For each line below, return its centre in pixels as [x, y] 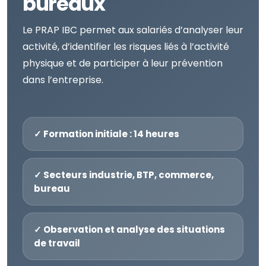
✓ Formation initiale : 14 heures [107, 134]
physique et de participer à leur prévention [123, 63]
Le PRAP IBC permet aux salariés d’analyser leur [133, 30]
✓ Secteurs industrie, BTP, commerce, [124, 175]
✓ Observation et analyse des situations [129, 229]
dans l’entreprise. [63, 80]
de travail [57, 243]
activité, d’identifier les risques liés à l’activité [126, 47]
